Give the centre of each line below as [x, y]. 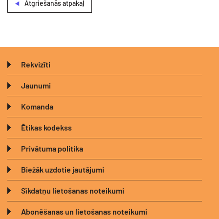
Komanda [37, 107]
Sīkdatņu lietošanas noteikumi [73, 191]
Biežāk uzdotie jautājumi [63, 170]
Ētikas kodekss [46, 128]
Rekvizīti [36, 65]
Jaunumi [36, 86]
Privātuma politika [52, 149]
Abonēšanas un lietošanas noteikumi [84, 212]
